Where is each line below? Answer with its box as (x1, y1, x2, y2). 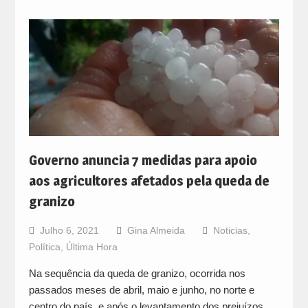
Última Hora (65, 241, 118, 253)
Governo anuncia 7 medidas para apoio (28, 152, 257, 169)
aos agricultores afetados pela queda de (28, 173, 269, 190)
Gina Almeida (126, 225, 185, 236)
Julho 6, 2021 (39, 225, 99, 236)
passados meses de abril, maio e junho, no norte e (28, 284, 254, 296)
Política (28, 241, 60, 253)
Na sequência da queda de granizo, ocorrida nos (28, 267, 245, 280)
